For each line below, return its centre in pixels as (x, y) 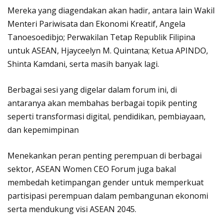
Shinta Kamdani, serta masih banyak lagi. (83, 64)
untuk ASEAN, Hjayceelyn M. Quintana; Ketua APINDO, (108, 50)
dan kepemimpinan (43, 130)
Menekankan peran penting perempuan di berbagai (105, 155)
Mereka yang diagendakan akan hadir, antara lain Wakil (111, 10)
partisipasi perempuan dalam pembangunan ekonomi (108, 195)
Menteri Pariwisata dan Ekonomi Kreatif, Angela (96, 24)
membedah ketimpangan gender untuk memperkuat (106, 182)
